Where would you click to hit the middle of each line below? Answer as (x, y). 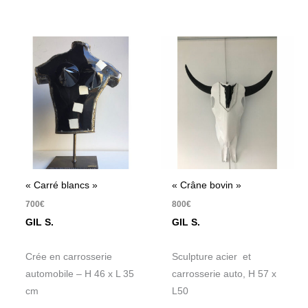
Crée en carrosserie (69, 257)
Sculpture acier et (212, 257)
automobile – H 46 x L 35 (80, 274)
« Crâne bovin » (207, 186)
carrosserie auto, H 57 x (224, 274)
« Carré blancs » (62, 186)
